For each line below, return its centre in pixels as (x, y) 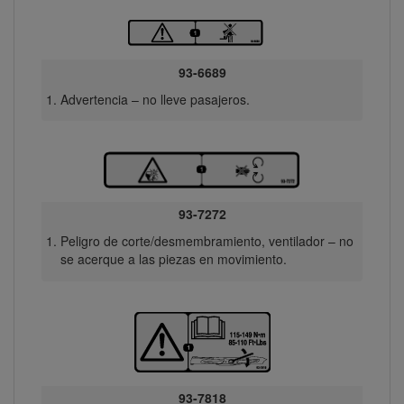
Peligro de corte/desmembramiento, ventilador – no (207, 241)
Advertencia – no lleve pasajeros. (155, 99)
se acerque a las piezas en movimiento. (173, 259)
